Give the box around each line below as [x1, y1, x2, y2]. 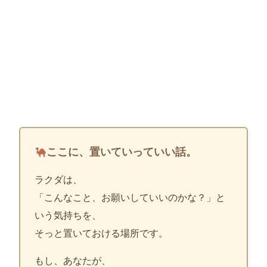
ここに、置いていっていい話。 [46, 146, 197, 159]
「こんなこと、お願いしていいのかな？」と [35, 193, 225, 203]
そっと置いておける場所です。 [35, 228, 168, 239]
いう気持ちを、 [35, 210, 101, 221]
